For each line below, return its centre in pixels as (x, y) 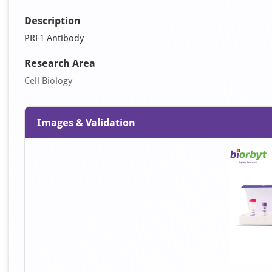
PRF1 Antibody (54, 38)
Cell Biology (48, 81)
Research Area (60, 63)
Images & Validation (86, 123)
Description (53, 21)
